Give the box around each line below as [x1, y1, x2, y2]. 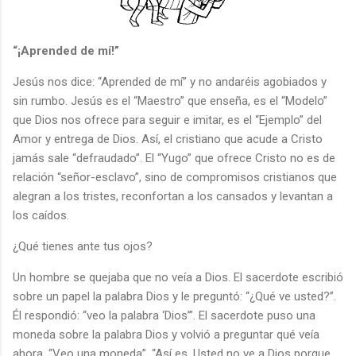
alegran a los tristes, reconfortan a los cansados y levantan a [13, 188, 333, 203]
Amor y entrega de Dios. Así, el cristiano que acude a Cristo [13, 131, 323, 146]
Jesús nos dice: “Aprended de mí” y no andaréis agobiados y [13, 74, 327, 89]
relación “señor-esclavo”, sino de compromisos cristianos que [13, 169, 337, 184]
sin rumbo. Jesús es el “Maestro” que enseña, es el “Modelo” [13, 93, 327, 108]
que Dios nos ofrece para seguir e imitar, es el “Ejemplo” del [13, 112, 322, 127]
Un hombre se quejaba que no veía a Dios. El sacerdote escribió [13, 269, 343, 284]
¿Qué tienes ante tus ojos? [13, 238, 153, 253]
